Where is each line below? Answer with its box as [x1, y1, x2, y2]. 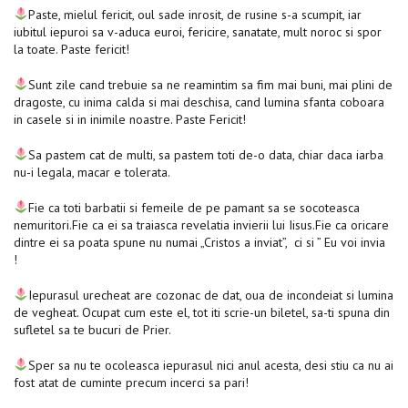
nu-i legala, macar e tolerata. [14, 163, 173, 180]
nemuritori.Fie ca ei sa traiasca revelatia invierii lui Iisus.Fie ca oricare [14, 216, 389, 233]
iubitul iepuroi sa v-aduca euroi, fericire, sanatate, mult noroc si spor [14, 23, 382, 40]
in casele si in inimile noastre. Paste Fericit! [14, 110, 250, 127]
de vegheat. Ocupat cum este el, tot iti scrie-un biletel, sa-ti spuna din [14, 303, 390, 321]
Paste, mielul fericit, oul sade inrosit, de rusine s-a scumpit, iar [27, 5, 362, 23]
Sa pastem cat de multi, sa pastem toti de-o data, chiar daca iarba [27, 146, 383, 163]
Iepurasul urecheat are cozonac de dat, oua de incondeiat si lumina [27, 286, 393, 303]
